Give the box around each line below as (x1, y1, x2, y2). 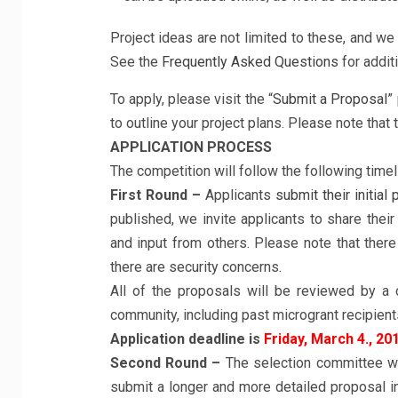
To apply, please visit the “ (109, 91, 273, 107)
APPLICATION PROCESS (109, 139, 272, 155)
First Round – (109, 187, 201, 203)
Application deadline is (109, 330, 264, 347)
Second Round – (109, 354, 221, 371)
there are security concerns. (109, 259, 282, 275)
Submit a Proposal (272, 91, 388, 107)
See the (109, 53, 162, 70)
